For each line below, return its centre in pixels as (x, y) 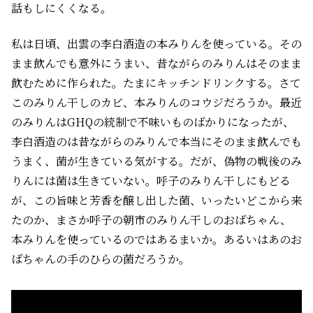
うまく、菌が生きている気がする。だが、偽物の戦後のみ (156, 161)
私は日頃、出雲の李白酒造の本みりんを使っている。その (156, 43)
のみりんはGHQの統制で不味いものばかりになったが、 (153, 122)
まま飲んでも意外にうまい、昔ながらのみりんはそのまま (156, 63)
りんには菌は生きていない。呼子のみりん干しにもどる (151, 180)
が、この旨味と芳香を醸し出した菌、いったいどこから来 (156, 200)
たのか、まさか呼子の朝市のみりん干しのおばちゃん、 (151, 219)
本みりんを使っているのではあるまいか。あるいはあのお (156, 239)
